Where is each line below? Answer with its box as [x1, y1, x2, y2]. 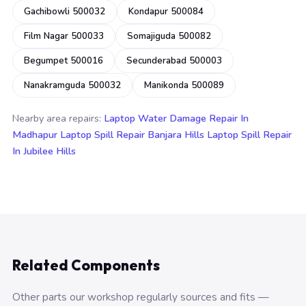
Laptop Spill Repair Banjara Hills [60, 128, 204, 141]
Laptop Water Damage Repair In [104, 111, 249, 125]
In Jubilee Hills [12, 144, 76, 158]
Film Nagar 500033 [24, 30, 104, 42]
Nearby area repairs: [12, 111, 104, 125]
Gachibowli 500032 [24, 5, 105, 18]
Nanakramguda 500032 [24, 79, 121, 92]
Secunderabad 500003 [126, 55, 222, 67]
